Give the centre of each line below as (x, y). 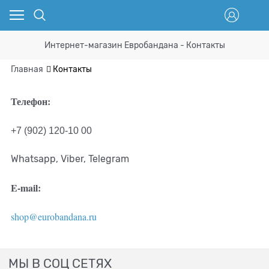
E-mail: (26, 187)
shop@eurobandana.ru (54, 217)
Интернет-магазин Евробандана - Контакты (134, 45)
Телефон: (31, 101)
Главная (27, 69)
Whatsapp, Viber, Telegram (70, 159)
